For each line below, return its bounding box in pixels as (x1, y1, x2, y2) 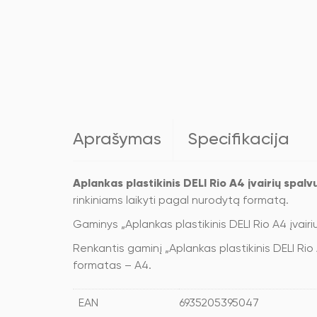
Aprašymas (73, 131, 161, 148)
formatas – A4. (73, 260, 151, 272)
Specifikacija (188, 131, 289, 148)
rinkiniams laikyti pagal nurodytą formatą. (73, 195, 289, 207)
